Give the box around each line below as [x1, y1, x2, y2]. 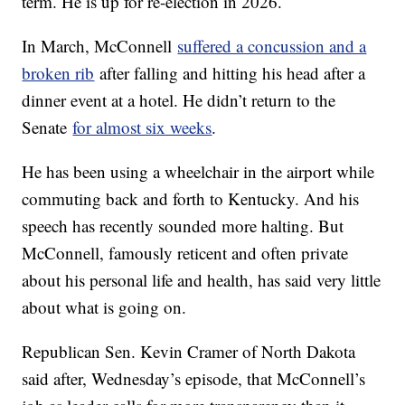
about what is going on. [22, 296, 187, 319]
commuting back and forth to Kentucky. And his [22, 187, 360, 211]
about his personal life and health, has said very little [22, 268, 381, 292]
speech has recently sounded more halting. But [22, 214, 344, 238]
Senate [22, 116, 73, 139]
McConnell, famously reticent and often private [22, 241, 349, 265]
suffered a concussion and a [177, 34, 367, 58]
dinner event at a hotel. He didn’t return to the [22, 89, 336, 112]
